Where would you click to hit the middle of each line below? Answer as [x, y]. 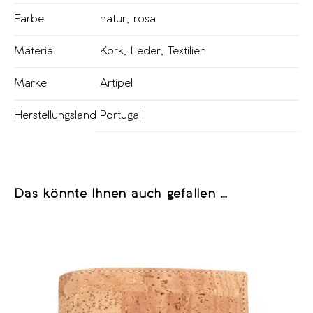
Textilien [187, 51]
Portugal [121, 115]
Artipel [116, 83]
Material [35, 51]
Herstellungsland [55, 115]
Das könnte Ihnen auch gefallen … [121, 194]
